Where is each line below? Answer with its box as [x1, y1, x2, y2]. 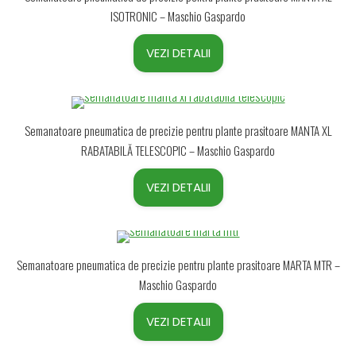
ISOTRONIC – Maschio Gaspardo [110, 7, 246, 25]
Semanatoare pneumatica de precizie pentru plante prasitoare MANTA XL [24, 122, 332, 139]
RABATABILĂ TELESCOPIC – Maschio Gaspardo [81, 141, 275, 159]
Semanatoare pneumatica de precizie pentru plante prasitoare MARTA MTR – [16, 256, 340, 273]
